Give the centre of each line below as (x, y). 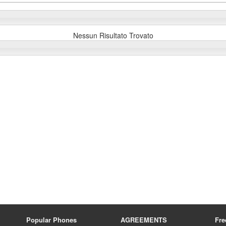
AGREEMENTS (144, 220)
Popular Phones (52, 220)
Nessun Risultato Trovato (113, 36)
